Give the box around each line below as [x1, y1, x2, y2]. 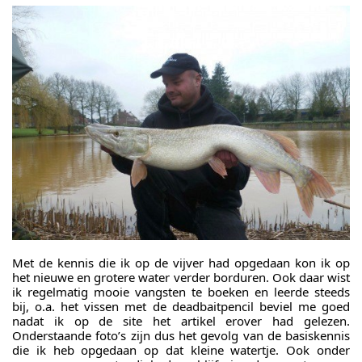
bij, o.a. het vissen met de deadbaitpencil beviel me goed [12, 298, 350, 315]
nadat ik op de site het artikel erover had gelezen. [12, 313, 350, 330]
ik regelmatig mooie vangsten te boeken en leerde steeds [12, 284, 350, 301]
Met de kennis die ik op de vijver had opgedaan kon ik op [12, 255, 350, 271]
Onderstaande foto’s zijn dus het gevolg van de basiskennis [12, 327, 350, 344]
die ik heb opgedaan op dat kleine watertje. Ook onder [12, 342, 350, 359]
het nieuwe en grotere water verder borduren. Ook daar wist [12, 269, 350, 286]
